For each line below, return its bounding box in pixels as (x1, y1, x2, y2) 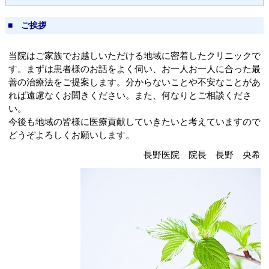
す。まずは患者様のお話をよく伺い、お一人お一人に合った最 (8, 64, 261, 74)
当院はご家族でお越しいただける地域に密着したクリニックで (8, 50, 261, 61)
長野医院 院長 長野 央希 (144, 150, 261, 160)
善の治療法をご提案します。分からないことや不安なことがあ (8, 77, 261, 87)
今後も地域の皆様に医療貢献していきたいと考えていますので (8, 116, 261, 127)
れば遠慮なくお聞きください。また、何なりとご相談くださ (8, 90, 252, 100)
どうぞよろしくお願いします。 (8, 130, 134, 140)
